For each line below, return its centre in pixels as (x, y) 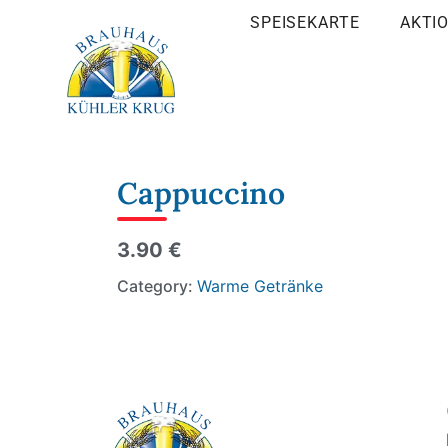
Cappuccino (201, 193)
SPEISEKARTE (304, 22)
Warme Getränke (260, 286)
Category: (157, 286)
